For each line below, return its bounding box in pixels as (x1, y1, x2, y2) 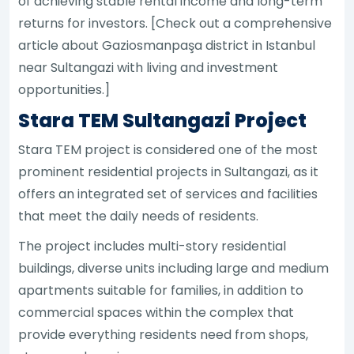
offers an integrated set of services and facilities (18, 184, 318, 203)
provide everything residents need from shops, (18, 325, 309, 344)
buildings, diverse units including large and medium (18, 258, 330, 277)
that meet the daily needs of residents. (18, 206, 259, 225)
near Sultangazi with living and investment (18, 58, 279, 77)
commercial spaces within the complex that (18, 303, 295, 322)
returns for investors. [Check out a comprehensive (18, 13, 333, 32)
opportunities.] (18, 80, 111, 99)
